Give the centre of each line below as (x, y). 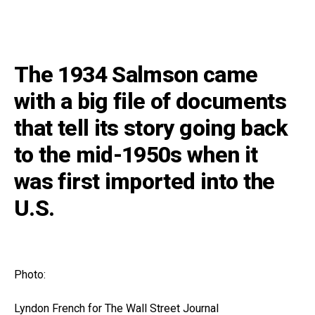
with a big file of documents (150, 101)
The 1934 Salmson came (136, 74)
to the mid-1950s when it (136, 154)
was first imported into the (144, 181)
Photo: (30, 274)
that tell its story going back (151, 128)
